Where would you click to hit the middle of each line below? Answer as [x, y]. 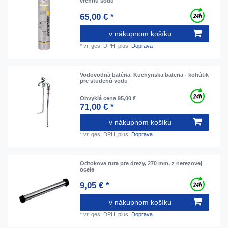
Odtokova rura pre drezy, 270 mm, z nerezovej [141, 163]
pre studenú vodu [104, 81]
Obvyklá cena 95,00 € [108, 98]
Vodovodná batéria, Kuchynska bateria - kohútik [145, 75]
